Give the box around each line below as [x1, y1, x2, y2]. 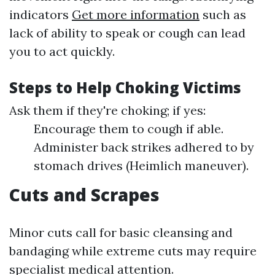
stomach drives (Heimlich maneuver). [34, 158, 249, 174]
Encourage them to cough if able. [34, 121, 223, 137]
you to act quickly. [9, 44, 115, 60]
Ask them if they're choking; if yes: [9, 103, 206, 118]
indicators [9, 7, 72, 23]
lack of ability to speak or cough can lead [9, 25, 246, 41]
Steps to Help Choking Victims [9, 77, 241, 98]
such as [199, 7, 246, 23]
